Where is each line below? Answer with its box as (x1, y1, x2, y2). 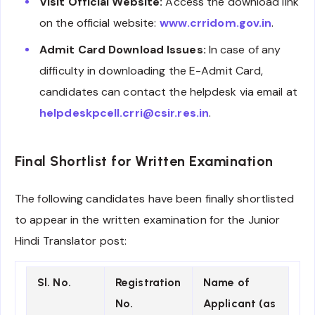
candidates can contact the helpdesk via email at (39, 84, 297, 100)
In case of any (205, 42, 281, 58)
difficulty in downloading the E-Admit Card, (39, 63, 264, 79)
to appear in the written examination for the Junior (15, 212, 281, 228)
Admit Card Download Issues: (39, 42, 206, 58)
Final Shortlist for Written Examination (15, 152, 274, 169)
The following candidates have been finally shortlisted (15, 191, 295, 207)
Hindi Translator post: (15, 233, 127, 249)
